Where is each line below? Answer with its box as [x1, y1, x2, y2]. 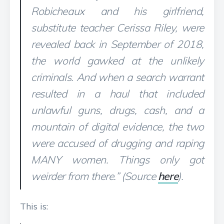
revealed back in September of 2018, [31, 37, 204, 50]
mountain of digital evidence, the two [31, 120, 204, 133]
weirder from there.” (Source [31, 169, 158, 182]
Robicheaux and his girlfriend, [31, 4, 204, 17]
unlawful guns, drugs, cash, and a [31, 103, 204, 116]
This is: [20, 200, 48, 212]
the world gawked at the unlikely [31, 54, 204, 67]
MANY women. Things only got [31, 153, 204, 166]
